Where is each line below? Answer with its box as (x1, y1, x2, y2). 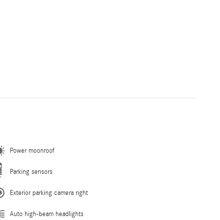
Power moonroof (10, 147, 55, 155)
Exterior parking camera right (10, 189, 88, 197)
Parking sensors (10, 168, 53, 176)
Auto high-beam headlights (10, 210, 83, 219)
